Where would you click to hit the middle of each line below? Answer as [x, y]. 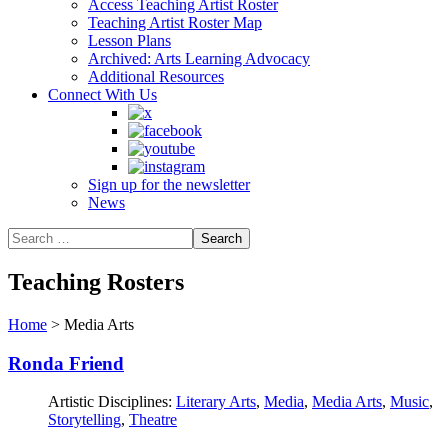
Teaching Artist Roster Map [175, 22]
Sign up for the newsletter [169, 184]
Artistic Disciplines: [110, 402]
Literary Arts [216, 402]
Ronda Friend [66, 363]
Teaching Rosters [96, 281]
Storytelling [84, 420]
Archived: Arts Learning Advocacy [199, 58]
